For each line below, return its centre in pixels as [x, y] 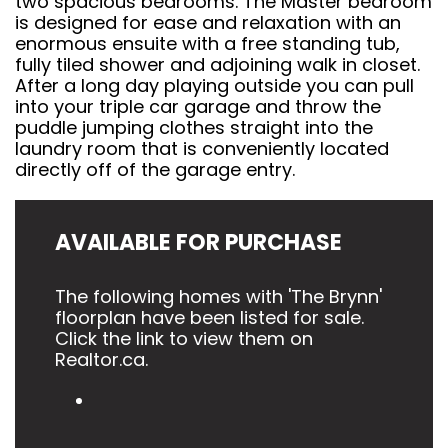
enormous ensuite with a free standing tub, [207, 44]
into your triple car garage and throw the [198, 107]
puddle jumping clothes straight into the [194, 128]
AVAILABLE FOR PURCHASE [198, 243]
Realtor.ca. [101, 360]
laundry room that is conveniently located [202, 149]
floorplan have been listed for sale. [209, 318]
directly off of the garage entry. [155, 170]
